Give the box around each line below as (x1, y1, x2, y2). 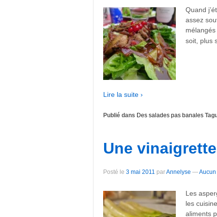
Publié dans (103, 112, 137, 119)
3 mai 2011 (126, 169, 155, 176)
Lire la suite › (103, 90, 143, 98)
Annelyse (166, 169, 191, 176)
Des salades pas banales (137, 112, 203, 119)
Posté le (103, 169, 126, 176)
